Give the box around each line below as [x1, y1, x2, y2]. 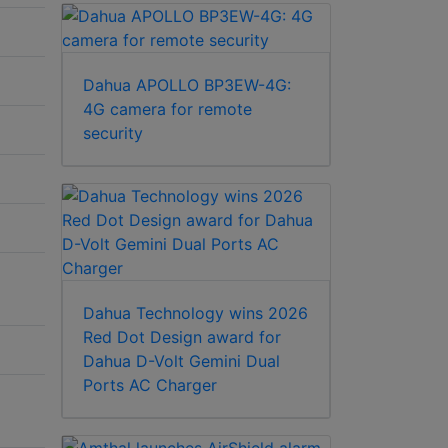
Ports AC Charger [83, 375, 217, 396]
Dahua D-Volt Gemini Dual [83, 351, 280, 372]
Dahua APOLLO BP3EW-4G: [83, 75, 291, 96]
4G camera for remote [83, 99, 252, 120]
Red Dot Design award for [83, 327, 281, 348]
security [83, 123, 143, 144]
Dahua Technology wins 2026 [83, 303, 308, 324]
